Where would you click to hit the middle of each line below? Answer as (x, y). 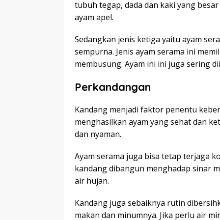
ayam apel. (94, 17)
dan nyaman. (98, 134)
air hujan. (92, 181)
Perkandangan (114, 87)
